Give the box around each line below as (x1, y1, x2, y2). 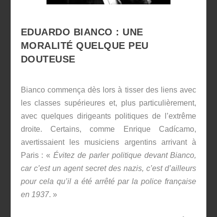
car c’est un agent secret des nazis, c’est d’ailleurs (20, 164, 197, 172)
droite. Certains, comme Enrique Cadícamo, (20, 124, 197, 133)
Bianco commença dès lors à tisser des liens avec (20, 85, 197, 94)
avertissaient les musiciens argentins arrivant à (20, 138, 197, 146)
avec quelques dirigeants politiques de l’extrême (20, 111, 197, 120)
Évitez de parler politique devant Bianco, (53, 151, 197, 159)
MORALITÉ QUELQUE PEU (20, 40, 149, 51)
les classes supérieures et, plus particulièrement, (20, 98, 197, 107)
